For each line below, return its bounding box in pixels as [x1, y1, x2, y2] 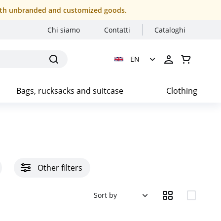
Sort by [94, 190, 117, 200]
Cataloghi [154, 25, 185, 35]
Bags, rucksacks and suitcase [16, 85, 123, 96]
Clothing [166, 85, 197, 96]
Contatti [104, 25, 130, 35]
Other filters [37, 162, 82, 173]
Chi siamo [47, 25, 80, 35]
